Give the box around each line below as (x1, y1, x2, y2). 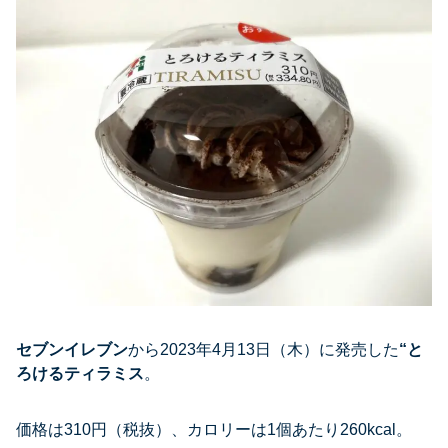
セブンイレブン (16, 340, 128, 358)
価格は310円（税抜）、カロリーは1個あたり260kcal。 (16, 420, 412, 438)
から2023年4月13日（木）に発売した (128, 340, 399, 358)
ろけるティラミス (16, 364, 144, 382)
